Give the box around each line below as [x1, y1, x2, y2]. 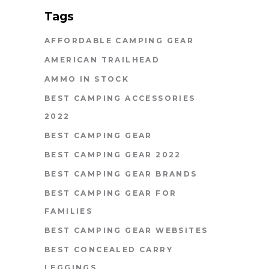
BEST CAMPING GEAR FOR [44, 188, 177, 198]
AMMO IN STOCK [44, 74, 130, 83]
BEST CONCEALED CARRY [44, 244, 173, 254]
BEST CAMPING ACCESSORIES [44, 93, 196, 103]
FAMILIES [44, 206, 93, 216]
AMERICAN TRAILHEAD [44, 55, 160, 64]
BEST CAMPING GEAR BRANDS [44, 169, 198, 178]
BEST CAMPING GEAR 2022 [44, 150, 181, 159]
